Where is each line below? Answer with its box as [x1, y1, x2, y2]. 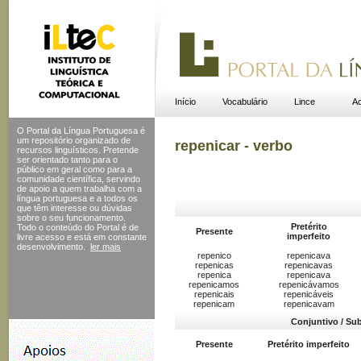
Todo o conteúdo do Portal [17, 222, 119, 232]
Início [174, 97, 196, 106]
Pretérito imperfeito [268, 339, 350, 350]
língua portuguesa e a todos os [17, 193, 138, 203]
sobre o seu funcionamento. [17, 213, 126, 222]
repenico [197, 251, 231, 261]
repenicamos [189, 280, 239, 290]
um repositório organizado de [17, 135, 131, 145]
